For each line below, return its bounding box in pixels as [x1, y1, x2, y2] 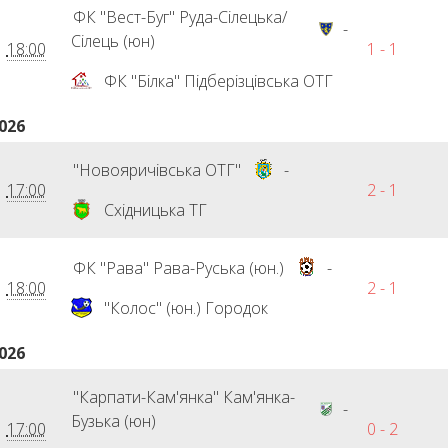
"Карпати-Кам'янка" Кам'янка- [72, 386, 295, 408]
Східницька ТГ [103, 199, 207, 221]
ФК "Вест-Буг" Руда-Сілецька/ [72, 6, 287, 28]
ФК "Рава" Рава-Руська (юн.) [72, 257, 284, 279]
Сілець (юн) [70, 30, 155, 52]
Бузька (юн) [70, 410, 156, 432]
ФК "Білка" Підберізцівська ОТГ [103, 70, 333, 92]
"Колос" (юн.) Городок [103, 297, 268, 319]
